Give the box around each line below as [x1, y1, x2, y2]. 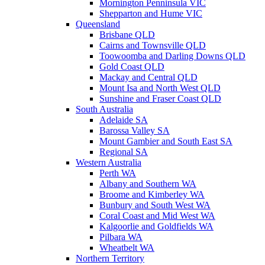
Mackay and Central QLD [99, 72, 198, 83]
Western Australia [76, 157, 141, 168]
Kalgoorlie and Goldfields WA [99, 221, 214, 232]
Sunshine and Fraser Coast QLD [99, 93, 221, 104]
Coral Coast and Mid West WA [99, 211, 215, 221]
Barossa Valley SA [99, 125, 170, 136]
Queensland [76, 19, 120, 30]
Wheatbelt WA [99, 243, 154, 253]
